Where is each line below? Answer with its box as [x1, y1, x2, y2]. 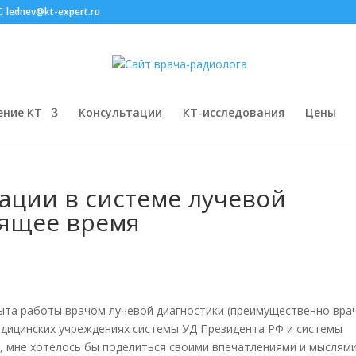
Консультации [79, 105, 162, 120]
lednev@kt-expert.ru [6, 5, 101, 18]
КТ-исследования [183, 105, 284, 120]
